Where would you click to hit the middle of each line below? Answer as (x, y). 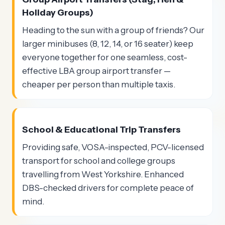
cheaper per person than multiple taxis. (99, 84)
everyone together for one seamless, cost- (105, 57)
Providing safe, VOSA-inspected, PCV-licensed (113, 147)
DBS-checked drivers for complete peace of (108, 188)
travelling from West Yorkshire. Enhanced (103, 174)
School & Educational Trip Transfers (101, 129)
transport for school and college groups (99, 160)
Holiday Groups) (58, 13)
